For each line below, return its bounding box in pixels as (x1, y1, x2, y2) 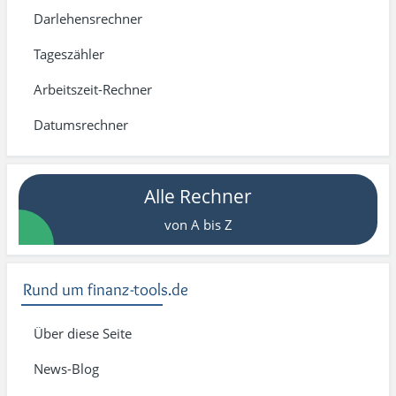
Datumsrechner (34, 116, 128, 133)
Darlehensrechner (34, 10, 142, 27)
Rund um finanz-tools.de (23, 279, 188, 300)
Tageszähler (34, 45, 104, 63)
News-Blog (34, 360, 99, 377)
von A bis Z (164, 216, 232, 233)
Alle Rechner (144, 184, 252, 209)
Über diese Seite (34, 324, 132, 342)
